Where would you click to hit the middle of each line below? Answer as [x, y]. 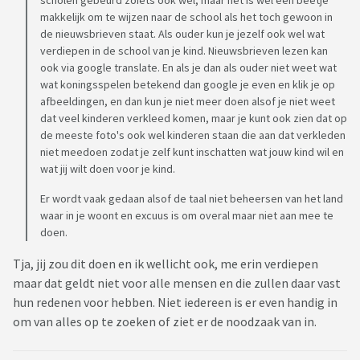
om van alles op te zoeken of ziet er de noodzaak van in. [166, 322]
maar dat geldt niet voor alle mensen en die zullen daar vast [177, 283]
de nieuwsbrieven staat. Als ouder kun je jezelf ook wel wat [182, 34]
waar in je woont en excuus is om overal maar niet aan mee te [187, 216]
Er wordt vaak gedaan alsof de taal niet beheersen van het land [192, 199]
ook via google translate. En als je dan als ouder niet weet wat [188, 68]
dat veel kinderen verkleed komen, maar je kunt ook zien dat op [194, 119]
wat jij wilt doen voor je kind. [108, 169]
